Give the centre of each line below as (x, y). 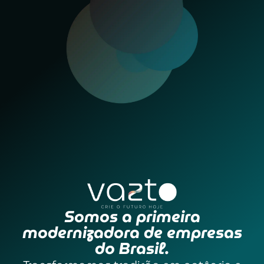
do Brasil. (132, 248)
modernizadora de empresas (132, 232)
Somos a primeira (132, 216)
